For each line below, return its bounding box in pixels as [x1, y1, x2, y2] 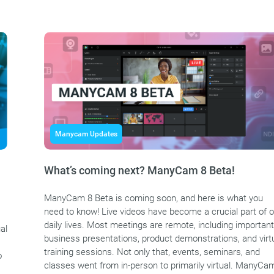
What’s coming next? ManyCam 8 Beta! [44, 164, 235, 177]
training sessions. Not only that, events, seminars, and [44, 246, 260, 258]
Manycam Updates [55, 130, 117, 139]
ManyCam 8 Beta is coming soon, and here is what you [44, 193, 263, 204]
